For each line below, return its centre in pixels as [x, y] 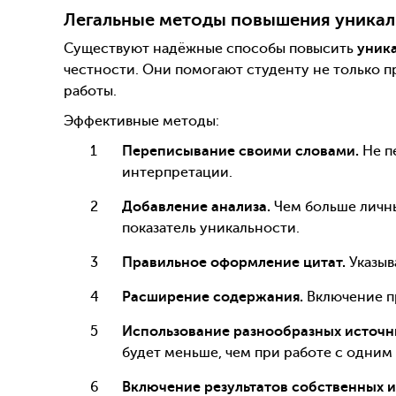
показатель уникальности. [211, 228]
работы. [90, 91]
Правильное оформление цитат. [234, 262]
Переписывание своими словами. [240, 151]
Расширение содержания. [213, 297]
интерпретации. [177, 172]
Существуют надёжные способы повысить [210, 48]
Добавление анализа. [196, 206]
